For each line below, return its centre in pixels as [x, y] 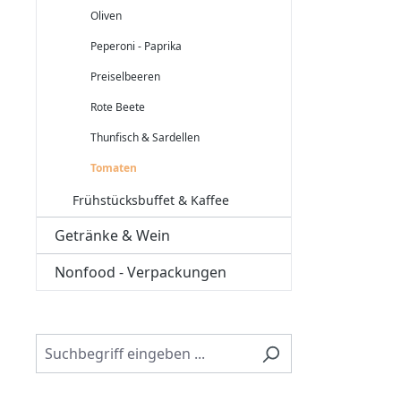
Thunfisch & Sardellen [145, 137]
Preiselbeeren [125, 77]
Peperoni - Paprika [136, 46]
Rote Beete [118, 107]
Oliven [106, 16]
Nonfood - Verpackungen [141, 272]
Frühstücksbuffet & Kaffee [151, 200]
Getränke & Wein [112, 235]
